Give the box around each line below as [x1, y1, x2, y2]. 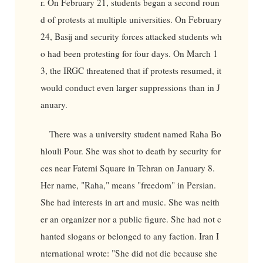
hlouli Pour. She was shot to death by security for [40, 145, 221, 157]
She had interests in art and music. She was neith [40, 196, 220, 208]
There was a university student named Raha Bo [49, 128, 222, 140]
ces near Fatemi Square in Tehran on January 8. [40, 162, 215, 174]
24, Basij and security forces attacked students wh [40, 31, 222, 43]
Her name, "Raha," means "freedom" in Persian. [40, 179, 216, 191]
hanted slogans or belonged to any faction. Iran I [40, 230, 219, 242]
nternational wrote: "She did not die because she [40, 247, 217, 259]
